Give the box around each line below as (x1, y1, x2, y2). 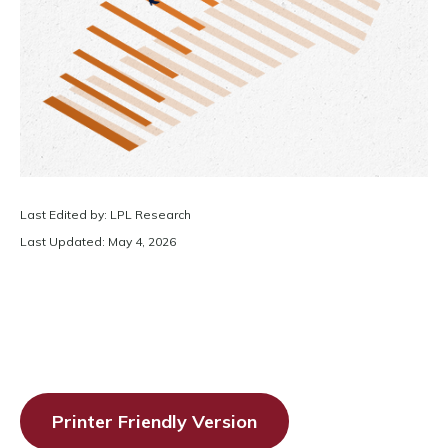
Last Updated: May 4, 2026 (20, 234, 176, 249)
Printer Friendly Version (52, 410, 257, 433)
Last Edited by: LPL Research (20, 207, 191, 222)
